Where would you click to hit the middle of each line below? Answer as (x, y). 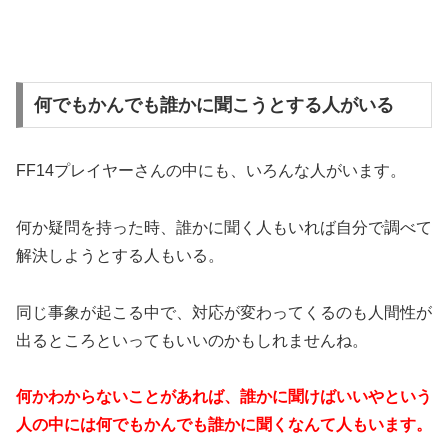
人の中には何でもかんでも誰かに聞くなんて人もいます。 (224, 425)
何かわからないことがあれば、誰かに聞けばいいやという (224, 397)
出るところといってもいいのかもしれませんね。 (192, 340)
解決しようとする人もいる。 (120, 255)
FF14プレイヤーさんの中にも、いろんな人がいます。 (211, 170)
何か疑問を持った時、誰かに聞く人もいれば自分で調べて (224, 227)
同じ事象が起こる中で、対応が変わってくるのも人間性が (224, 312)
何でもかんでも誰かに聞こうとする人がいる (213, 104)
